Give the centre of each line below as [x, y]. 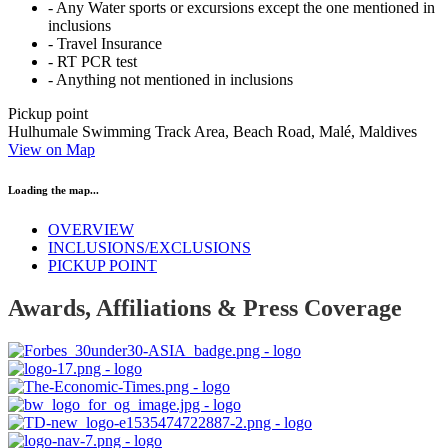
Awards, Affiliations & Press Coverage [205, 308]
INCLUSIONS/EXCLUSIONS [149, 248]
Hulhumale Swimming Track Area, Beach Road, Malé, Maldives [212, 132]
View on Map [51, 150]
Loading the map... [53, 190]
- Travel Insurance [105, 44]
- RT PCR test [92, 62]
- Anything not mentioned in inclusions [170, 80]
